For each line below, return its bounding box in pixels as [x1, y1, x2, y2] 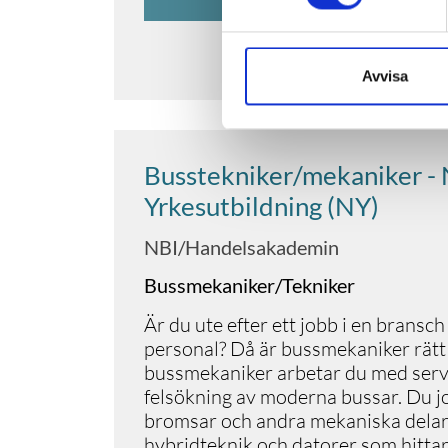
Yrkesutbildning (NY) [144, 189, 379, 222]
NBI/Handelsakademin [144, 234, 339, 259]
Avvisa [361, 67, 408, 85]
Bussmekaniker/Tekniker [144, 272, 355, 297]
